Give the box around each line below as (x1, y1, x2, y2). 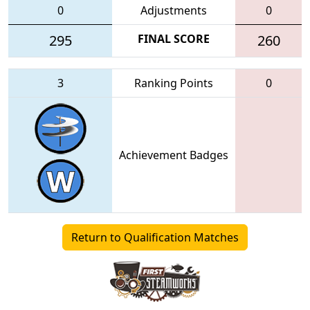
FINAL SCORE (138, 30, 210, 46)
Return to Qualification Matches (71, 229, 239, 245)
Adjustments (140, 2, 207, 18)
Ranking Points (134, 75, 213, 91)
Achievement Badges (119, 147, 228, 163)
